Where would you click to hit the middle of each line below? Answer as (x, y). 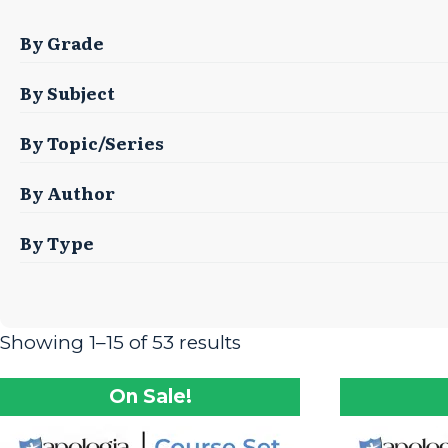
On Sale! (150, 396)
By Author (67, 192)
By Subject (67, 92)
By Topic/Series (92, 142)
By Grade (62, 42)
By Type (57, 242)
